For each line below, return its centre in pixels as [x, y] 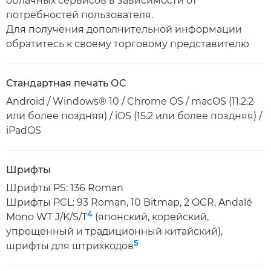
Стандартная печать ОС [66, 83]
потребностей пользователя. [80, 15]
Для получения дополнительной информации [124, 29]
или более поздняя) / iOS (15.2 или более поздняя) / [134, 116]
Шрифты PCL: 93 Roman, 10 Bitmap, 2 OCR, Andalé [129, 202]
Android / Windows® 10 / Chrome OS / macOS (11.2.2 [130, 101]
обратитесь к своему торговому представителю [128, 44]
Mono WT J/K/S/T [47, 217]
